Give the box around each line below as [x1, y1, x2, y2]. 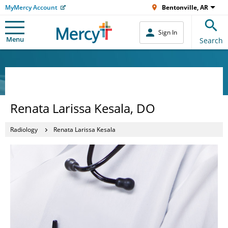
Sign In [158, 28, 177, 37]
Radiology [10, 125, 38, 134]
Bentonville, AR [162, 3, 208, 12]
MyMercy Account [5, 3, 58, 12]
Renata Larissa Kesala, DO [10, 100, 155, 117]
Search [199, 36, 223, 45]
